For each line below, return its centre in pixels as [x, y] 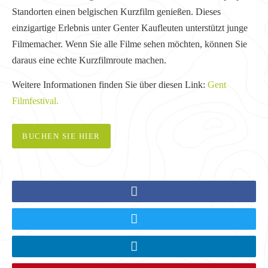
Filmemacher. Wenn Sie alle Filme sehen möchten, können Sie [130, 44]
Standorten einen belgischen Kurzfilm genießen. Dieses [116, 11]
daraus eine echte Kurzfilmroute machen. [89, 60]
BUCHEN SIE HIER [61, 136]
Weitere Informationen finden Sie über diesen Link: [110, 85]
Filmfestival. [35, 101]
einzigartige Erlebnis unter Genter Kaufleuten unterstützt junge [130, 28]
